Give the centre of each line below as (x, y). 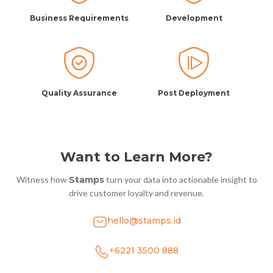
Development (194, 18)
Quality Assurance (79, 93)
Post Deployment (194, 93)
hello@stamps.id (144, 220)
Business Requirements (79, 18)
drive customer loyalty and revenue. (136, 193)
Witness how (42, 179)
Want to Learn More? (136, 157)
